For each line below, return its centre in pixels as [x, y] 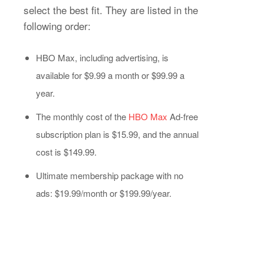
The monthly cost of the [81, 116]
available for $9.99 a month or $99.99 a [110, 75]
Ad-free [183, 116]
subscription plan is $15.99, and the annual [117, 134]
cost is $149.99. [66, 151]
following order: [57, 25]
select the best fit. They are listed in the [111, 9]
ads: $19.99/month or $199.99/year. [104, 193]
